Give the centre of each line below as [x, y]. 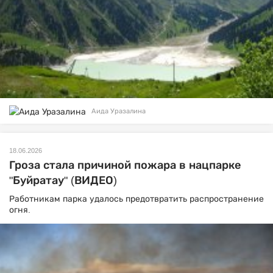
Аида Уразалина [119, 111]
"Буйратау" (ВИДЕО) [63, 180]
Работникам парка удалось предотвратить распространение [136, 198]
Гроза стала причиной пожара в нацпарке [125, 165]
